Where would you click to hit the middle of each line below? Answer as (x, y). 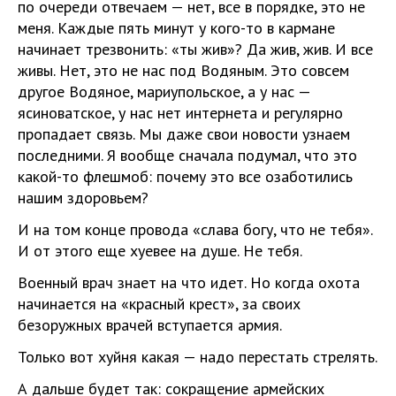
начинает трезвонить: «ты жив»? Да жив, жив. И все (195, 49)
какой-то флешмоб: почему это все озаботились (185, 176)
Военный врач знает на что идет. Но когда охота (189, 282)
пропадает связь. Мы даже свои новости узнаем (184, 134)
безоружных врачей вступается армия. (150, 325)
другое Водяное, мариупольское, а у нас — (164, 91)
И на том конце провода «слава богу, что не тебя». (195, 229)
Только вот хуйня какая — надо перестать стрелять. (198, 357)
